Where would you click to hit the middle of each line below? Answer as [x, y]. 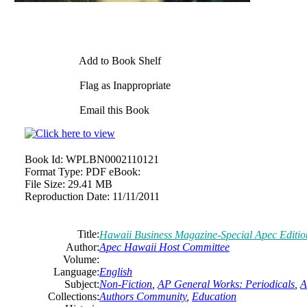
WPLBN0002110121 [112, 159]
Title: [88, 234]
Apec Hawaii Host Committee [164, 247]
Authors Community [143, 296]
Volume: [81, 259]
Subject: [82, 284]
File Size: [45, 184]
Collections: [74, 296]
